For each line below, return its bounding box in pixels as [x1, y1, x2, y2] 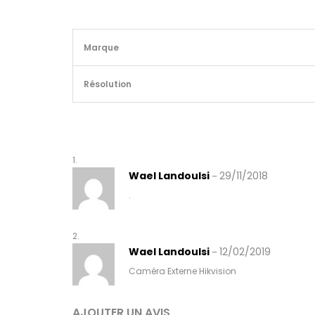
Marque [84, 41, 119, 53]
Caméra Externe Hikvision [129, 264, 236, 277]
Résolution [84, 77, 131, 90]
